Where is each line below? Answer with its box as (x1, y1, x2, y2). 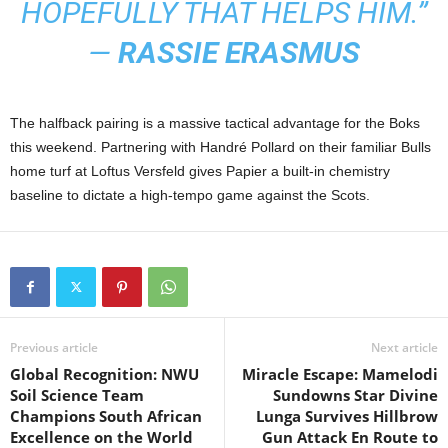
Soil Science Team (10, 385, 144, 406)
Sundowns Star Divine (273, 385, 438, 406)
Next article (371, 339, 438, 357)
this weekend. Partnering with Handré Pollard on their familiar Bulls (10, 139, 431, 156)
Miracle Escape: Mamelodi (242, 364, 438, 385)
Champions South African (10, 406, 202, 427)
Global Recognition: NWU (10, 364, 199, 385)
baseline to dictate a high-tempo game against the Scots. (10, 187, 370, 204)
